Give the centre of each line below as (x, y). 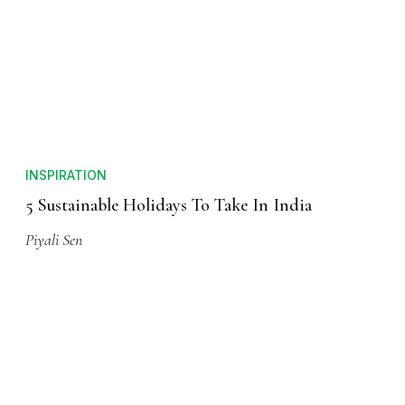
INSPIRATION (66, 175)
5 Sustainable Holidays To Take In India (169, 206)
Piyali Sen (54, 240)
